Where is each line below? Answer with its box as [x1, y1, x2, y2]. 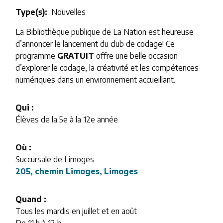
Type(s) [15, 6, 45, 17]
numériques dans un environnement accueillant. [15, 74, 176, 85]
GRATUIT [57, 50, 97, 61]
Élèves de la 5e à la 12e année [15, 114, 118, 124]
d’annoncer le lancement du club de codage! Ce [15, 38, 175, 49]
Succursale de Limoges [15, 154, 95, 164]
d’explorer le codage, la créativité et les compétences [15, 62, 199, 73]
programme [15, 50, 58, 61]
